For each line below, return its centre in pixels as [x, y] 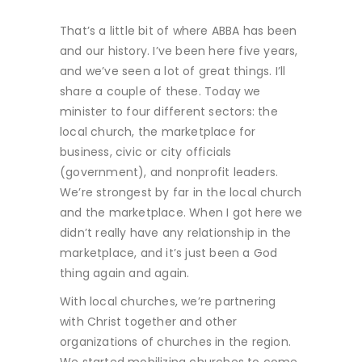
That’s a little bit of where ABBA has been [179, 31]
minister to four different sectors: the [169, 112]
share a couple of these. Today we [160, 91]
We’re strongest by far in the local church [181, 192]
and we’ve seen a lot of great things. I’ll [173, 71]
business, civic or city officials [146, 152]
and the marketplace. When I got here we [181, 213]
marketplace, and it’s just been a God [169, 253]
